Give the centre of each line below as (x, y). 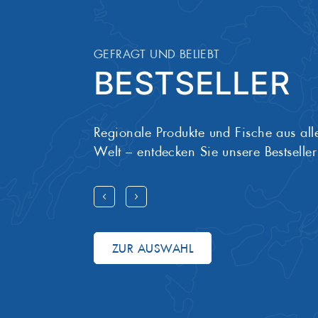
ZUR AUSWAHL (153, 249)
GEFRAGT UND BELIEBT (157, 55)
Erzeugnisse (240, 16)
